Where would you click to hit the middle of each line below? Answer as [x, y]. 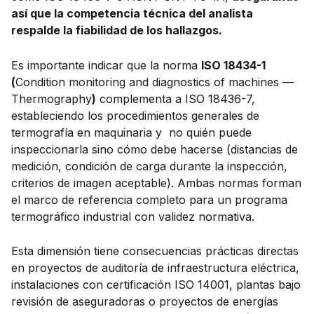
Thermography [52, 98]
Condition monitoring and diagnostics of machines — [155, 82]
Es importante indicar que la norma [106, 65]
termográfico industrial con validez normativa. [133, 216]
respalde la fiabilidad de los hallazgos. [117, 30]
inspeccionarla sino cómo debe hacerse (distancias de [155, 149]
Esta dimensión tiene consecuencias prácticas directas [155, 251]
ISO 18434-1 [233, 65]
